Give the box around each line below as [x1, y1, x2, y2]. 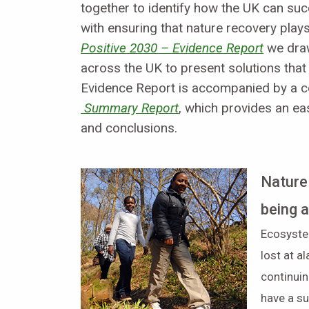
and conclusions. [81, 119, 177, 136]
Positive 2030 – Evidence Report [81, 39, 263, 56]
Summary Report [81, 99, 179, 116]
